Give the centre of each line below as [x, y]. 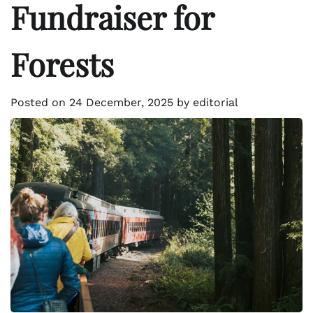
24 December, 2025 [121, 102]
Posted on [40, 102]
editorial [216, 102]
